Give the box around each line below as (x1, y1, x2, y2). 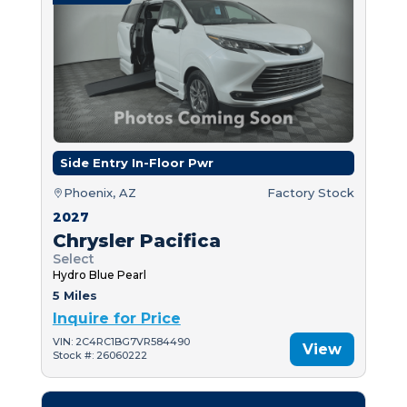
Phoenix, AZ (63, 184, 136, 200)
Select (52, 250, 94, 267)
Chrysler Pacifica (52, 229, 221, 252)
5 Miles (52, 287, 97, 303)
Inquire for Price (52, 309, 181, 327)
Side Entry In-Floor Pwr (59, 154, 213, 170)
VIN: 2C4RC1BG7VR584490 (52, 335, 190, 349)
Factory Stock (267, 184, 355, 200)
